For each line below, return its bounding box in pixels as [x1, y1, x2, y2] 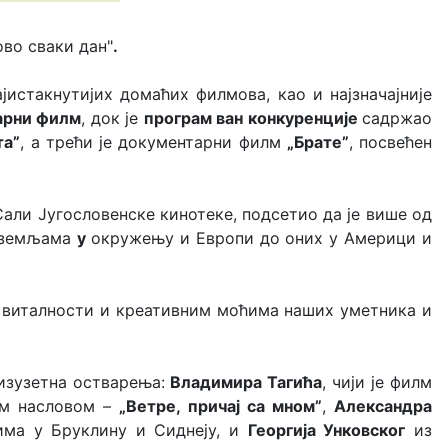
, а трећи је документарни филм [20, 132, 287, 152]
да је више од [322, 204, 433, 224]
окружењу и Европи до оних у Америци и [90, 228, 433, 248]
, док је [81, 108, 144, 128]
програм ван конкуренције [143, 108, 363, 128]
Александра [334, 396, 433, 416]
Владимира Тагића [170, 372, 323, 392]
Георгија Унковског [247, 420, 406, 440]
